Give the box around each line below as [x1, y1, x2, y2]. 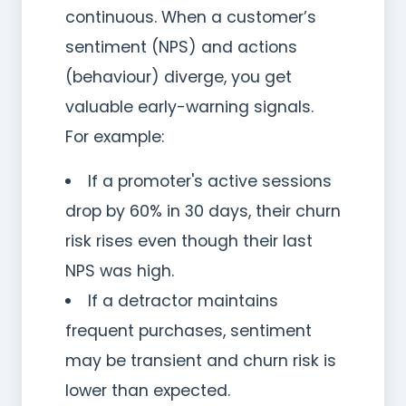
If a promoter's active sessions [87, 169, 332, 192]
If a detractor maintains [87, 289, 278, 312]
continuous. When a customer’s [65, 5, 316, 28]
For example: [65, 125, 164, 148]
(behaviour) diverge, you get [65, 65, 292, 88]
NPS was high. [65, 259, 174, 282]
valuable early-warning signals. [65, 95, 314, 118]
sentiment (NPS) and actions [65, 35, 297, 58]
